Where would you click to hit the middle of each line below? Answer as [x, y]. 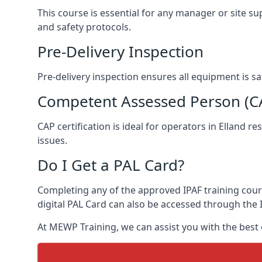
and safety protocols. [84, 27]
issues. [52, 140]
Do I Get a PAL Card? [111, 165]
